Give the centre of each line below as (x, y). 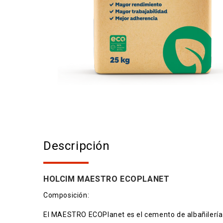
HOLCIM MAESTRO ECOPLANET (107, 179)
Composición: (66, 195)
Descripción (77, 146)
